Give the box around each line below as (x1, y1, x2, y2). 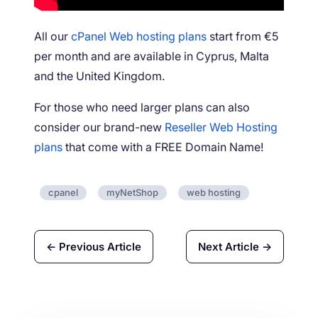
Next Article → (198, 239, 272, 253)
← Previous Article (46, 239, 141, 253)
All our (34, 28, 71, 43)
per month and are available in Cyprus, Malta (34, 48, 269, 63)
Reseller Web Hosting (165, 119, 278, 134)
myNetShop (106, 186, 158, 198)
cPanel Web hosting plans (71, 28, 207, 43)
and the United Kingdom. (34, 68, 165, 83)
